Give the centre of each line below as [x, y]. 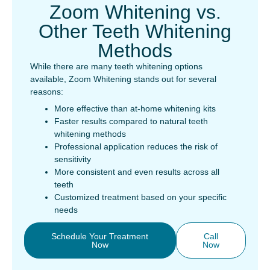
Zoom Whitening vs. [135, 12]
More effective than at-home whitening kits [135, 108]
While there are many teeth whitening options [116, 66]
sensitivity [73, 159]
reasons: [47, 92]
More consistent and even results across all [137, 172]
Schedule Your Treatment [100, 236]
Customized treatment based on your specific [140, 197]
